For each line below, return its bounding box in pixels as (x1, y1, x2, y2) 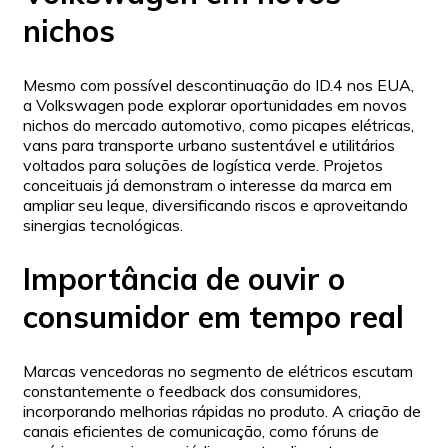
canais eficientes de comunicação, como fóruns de (23, 420, 379, 441)
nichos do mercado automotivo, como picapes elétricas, (23, 114, 414, 135)
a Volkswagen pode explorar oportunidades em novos (23, 94, 407, 115)
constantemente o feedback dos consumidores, (23, 380, 361, 401)
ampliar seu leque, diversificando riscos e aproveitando (23, 194, 408, 215)
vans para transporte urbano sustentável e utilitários (23, 134, 395, 155)
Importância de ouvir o (23, 259, 345, 298)
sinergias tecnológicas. (23, 214, 183, 235)
